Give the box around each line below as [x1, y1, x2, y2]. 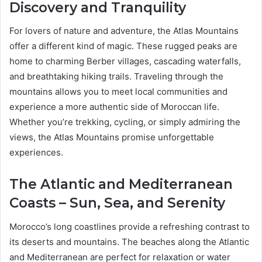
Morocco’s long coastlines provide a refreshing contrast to [9, 220, 250, 232]
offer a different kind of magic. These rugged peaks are [9, 40, 237, 52]
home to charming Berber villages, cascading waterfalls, [9, 56, 241, 67]
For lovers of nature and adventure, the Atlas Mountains [9, 25, 239, 37]
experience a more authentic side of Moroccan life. [9, 101, 219, 113]
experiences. [9, 147, 63, 158]
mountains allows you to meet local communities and [9, 86, 227, 98]
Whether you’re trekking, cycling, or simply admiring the [9, 116, 240, 128]
